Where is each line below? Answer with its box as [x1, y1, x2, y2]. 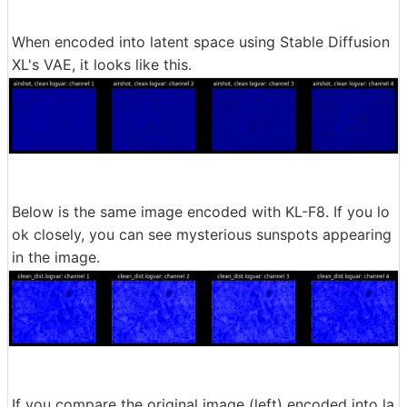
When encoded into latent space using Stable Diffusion [12, 32, 390, 51]
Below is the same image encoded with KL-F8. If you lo [12, 203, 390, 222]
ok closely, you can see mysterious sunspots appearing [12, 225, 392, 244]
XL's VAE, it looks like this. [12, 55, 192, 74]
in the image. [12, 248, 100, 267]
